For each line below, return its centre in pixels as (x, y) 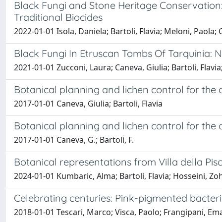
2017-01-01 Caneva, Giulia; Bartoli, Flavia (88, 104)
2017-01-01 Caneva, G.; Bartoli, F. (74, 140)
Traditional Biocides (58, 17)
